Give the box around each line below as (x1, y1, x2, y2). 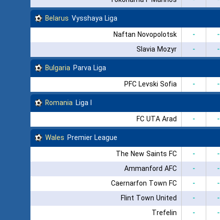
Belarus (45, 13, 69, 24)
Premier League (67, 132, 117, 143)
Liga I (76, 97, 92, 109)
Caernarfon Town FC (110, 178, 177, 189)
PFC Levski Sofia (124, 79, 177, 90)
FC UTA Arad (136, 113, 177, 125)
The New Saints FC (115, 148, 177, 160)
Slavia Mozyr (136, 44, 177, 55)
